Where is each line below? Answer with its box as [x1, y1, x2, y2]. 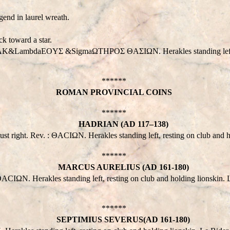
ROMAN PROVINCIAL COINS [56, 87, 172, 97]
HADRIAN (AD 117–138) [78, 119, 168, 128]
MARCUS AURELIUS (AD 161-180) [57, 162, 189, 171]
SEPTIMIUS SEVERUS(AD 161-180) [56, 215, 190, 224]
